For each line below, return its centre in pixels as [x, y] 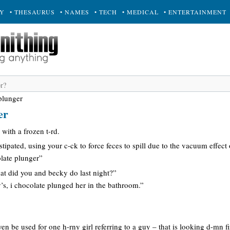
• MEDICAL [140, 12]
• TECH [106, 12]
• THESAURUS [32, 12]
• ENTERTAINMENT [195, 12]
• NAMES [75, 12]
